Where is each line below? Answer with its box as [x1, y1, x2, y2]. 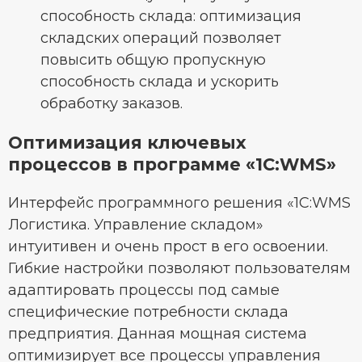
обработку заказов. [40, 95, 183, 113]
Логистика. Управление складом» [8, 216, 263, 234]
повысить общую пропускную [40, 51, 266, 69]
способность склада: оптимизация [40, 7, 301, 26]
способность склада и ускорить [40, 73, 279, 91]
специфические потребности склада [8, 303, 288, 322]
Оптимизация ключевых [8, 133, 246, 154]
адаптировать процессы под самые [8, 281, 280, 300]
